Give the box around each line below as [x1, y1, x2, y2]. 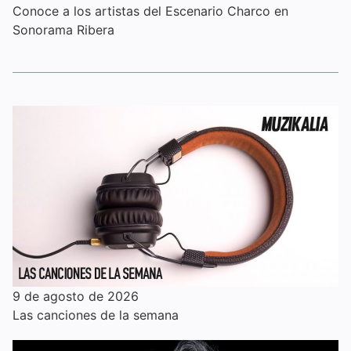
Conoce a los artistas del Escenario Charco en [13, 2, 288, 19]
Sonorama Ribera [13, 21, 114, 38]
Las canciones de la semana [13, 307, 179, 324]
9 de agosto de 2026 [13, 288, 139, 305]
